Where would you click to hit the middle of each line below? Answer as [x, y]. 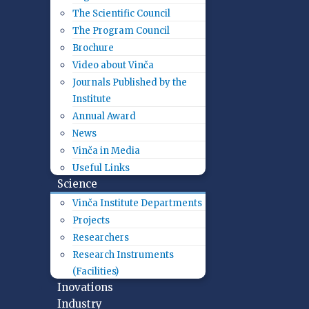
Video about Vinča [113, 65]
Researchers [101, 238]
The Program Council [121, 31]
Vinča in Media [106, 151]
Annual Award [104, 116]
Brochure [93, 48]
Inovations [85, 287]
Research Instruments [123, 255]
